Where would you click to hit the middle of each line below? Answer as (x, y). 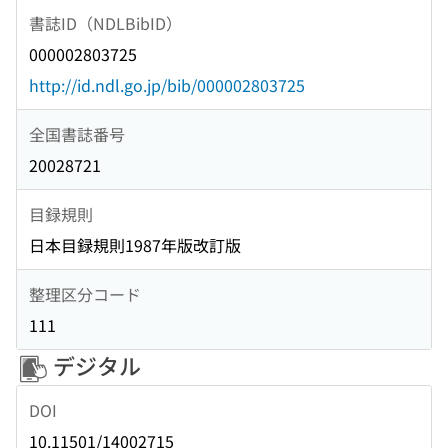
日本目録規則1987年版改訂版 (135, 245)
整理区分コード (85, 293)
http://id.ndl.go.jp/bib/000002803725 (167, 85)
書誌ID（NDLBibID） (105, 22)
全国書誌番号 (77, 133)
